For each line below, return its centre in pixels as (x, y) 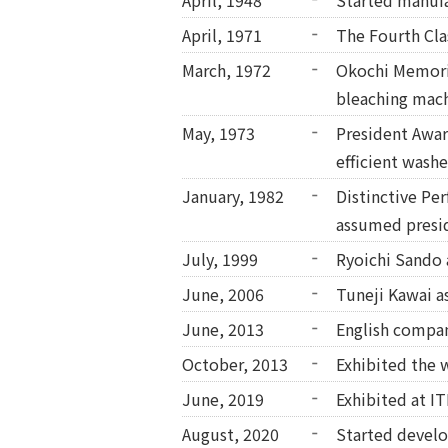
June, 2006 (223, 294)
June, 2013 (223, 329)
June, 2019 (223, 399)
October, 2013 (235, 364)
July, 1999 (220, 259)
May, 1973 (218, 133)
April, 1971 (222, 35)
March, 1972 (226, 70)
